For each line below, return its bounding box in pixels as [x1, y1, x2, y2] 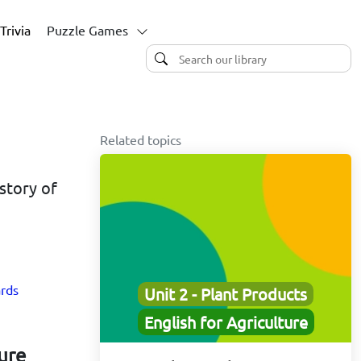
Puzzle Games [47, 22, 128, 38]
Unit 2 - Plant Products [143, 284, 307, 305]
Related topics [100, 131, 181, 147]
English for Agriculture [143, 312, 308, 333]
